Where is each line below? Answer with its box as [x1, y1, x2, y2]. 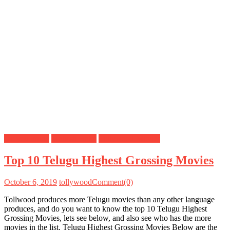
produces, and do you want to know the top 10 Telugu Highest [4, 204, 207, 213]
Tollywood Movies [99, 133, 160, 143]
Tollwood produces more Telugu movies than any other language [4, 195, 215, 204]
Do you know [4, 133, 49, 143]
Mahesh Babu [51, 133, 97, 143]
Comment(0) [92, 177, 133, 186]
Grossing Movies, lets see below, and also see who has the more [4, 213, 211, 222]
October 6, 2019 [4, 177, 57, 186]
